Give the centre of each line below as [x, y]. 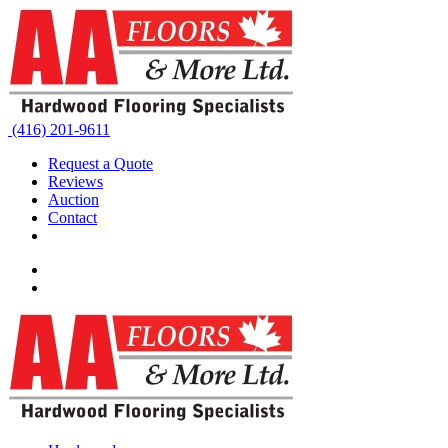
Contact [72, 217]
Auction [73, 199]
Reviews [75, 181]
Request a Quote [100, 163]
